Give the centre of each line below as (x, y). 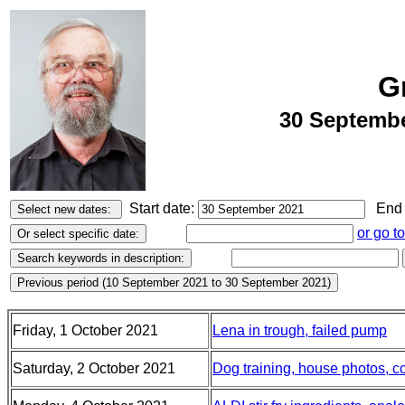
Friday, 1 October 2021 (85, 330)
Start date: (160, 208)
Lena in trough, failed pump (300, 330)
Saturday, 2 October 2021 (94, 368)
